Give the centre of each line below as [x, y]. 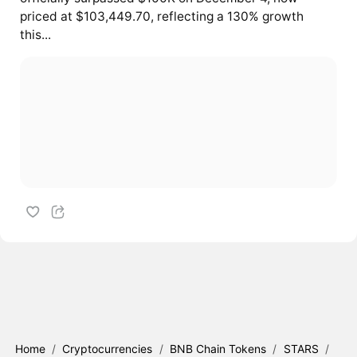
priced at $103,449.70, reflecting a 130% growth [161, 17]
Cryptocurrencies [108, 348]
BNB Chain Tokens [218, 348]
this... [35, 35]
